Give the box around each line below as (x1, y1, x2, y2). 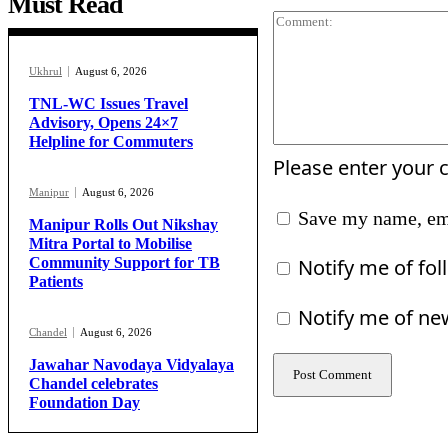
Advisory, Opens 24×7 (29, 114, 178, 132)
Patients (29, 273, 83, 291)
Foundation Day (29, 394, 140, 412)
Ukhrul (29, 65, 62, 78)
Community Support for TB (29, 254, 220, 272)
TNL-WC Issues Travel (29, 95, 188, 113)
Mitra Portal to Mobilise (29, 235, 192, 253)
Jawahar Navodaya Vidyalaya (29, 356, 234, 374)
